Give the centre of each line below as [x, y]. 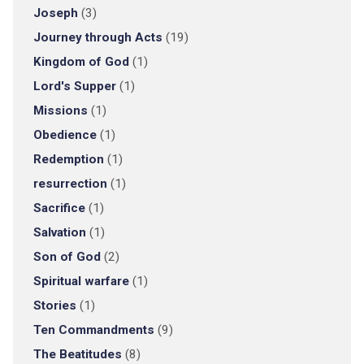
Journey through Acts [97, 37]
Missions [60, 110]
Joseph [55, 13]
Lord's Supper [74, 86]
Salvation [59, 232]
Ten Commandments [93, 330]
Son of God [67, 257]
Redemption [68, 159]
